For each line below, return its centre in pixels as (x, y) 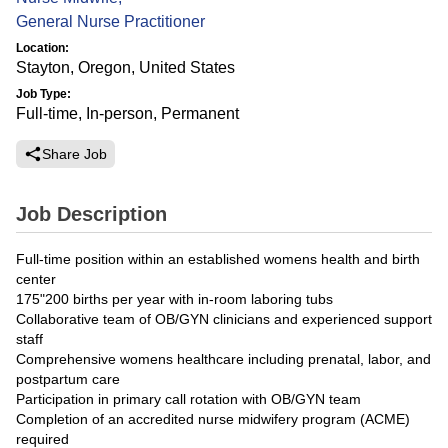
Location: (42, 48)
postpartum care (68, 379)
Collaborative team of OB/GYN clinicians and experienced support (224, 319)
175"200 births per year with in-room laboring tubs (174, 299)
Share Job (74, 154)
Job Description (91, 214)
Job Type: (43, 94)
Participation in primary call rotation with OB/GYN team (188, 399)
